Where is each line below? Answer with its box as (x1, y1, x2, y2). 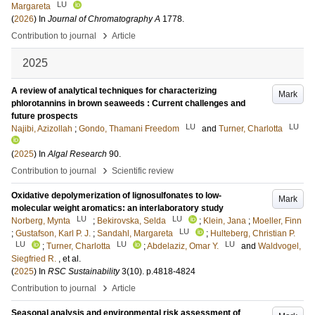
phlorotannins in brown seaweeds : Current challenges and (11, 98, 245, 108)
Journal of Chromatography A (48, 14, 160, 24)
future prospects (11, 111, 78, 121)
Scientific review (112, 166, 174, 176)
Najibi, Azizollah (11, 124, 72, 134)
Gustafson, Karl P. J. (15, 229, 91, 238)
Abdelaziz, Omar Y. (147, 241, 219, 251)
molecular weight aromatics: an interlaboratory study (11, 203, 224, 213)
